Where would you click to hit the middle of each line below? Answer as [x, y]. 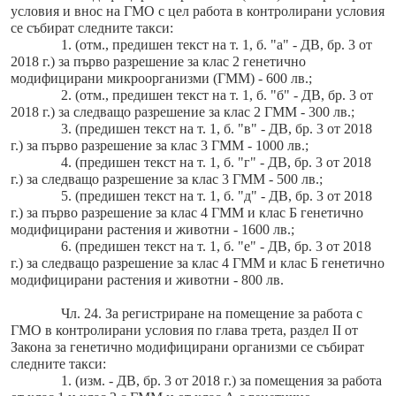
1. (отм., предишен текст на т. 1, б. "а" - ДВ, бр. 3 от [216, 45]
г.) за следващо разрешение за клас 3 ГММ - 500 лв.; [167, 179]
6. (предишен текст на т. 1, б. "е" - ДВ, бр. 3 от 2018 [216, 247]
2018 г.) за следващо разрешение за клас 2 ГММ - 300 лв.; [183, 112]
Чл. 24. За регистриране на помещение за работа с [211, 314]
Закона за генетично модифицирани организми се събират [187, 347]
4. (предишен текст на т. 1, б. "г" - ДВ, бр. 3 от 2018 [216, 163]
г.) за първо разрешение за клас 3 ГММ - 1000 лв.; [160, 146]
